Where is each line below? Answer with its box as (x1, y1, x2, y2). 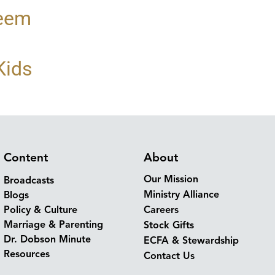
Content (4, 150, 48, 166)
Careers (144, 204, 179, 217)
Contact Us (144, 250, 195, 263)
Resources (4, 248, 50, 261)
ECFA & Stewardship (144, 234, 239, 247)
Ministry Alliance (144, 188, 219, 201)
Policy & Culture (4, 204, 77, 217)
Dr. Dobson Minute (4, 233, 91, 246)
